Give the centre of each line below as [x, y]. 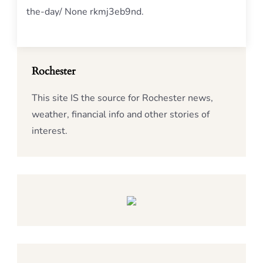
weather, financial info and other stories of [121, 114]
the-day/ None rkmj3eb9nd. [85, 12]
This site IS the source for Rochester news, [122, 98]
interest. [50, 131]
